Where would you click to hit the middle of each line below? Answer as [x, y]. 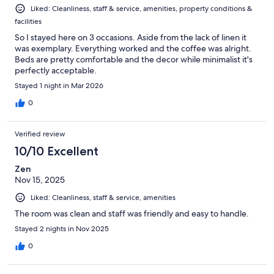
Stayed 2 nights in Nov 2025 [62, 228]
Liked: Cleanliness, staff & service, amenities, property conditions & [142, 8]
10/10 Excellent [57, 151]
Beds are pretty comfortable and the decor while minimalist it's [134, 59]
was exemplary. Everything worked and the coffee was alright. [133, 48]
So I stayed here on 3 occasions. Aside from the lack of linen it [131, 37]
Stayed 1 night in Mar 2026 [59, 85]
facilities [28, 21]
